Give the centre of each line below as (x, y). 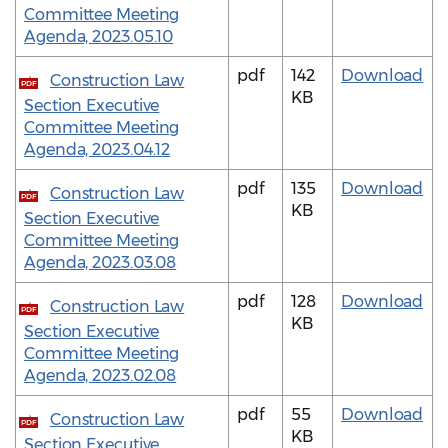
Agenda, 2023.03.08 (100, 263)
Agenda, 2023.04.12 (97, 150)
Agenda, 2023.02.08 (100, 376)
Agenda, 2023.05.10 (99, 37)
